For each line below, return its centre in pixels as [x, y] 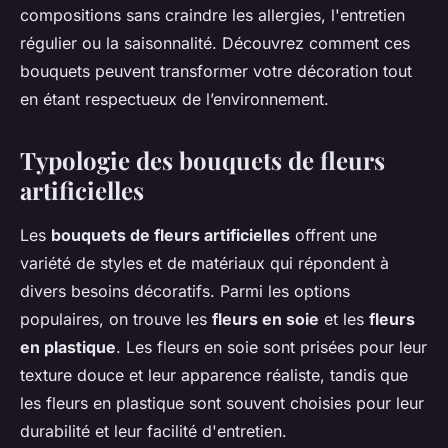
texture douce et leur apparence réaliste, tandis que [214, 375]
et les [344, 319]
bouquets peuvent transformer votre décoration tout [216, 71]
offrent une [333, 235]
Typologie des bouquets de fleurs [202, 160]
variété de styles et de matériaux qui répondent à [204, 263]
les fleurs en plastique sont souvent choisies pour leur [222, 403]
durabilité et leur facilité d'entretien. [153, 431]
